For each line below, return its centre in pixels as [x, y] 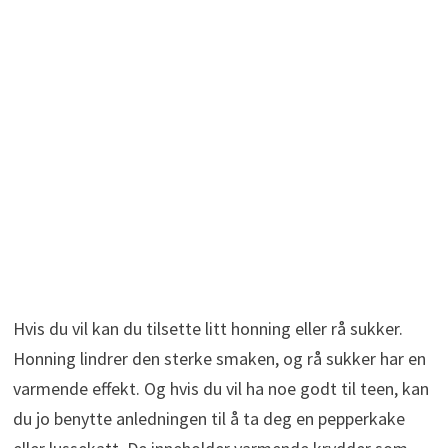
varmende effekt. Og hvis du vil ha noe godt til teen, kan [220, 389]
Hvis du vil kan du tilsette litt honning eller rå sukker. [207, 329]
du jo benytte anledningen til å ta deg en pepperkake [208, 419]
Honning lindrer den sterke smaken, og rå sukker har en [219, 359]
